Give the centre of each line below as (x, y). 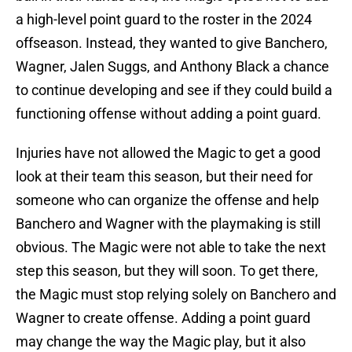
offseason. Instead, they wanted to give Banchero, (172, 43)
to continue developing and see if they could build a (174, 90)
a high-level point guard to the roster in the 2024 (164, 20)
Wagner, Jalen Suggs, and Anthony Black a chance (172, 67)
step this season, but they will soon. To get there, (167, 271)
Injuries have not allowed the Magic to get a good (168, 153)
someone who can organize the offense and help (167, 200)
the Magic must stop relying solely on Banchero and (176, 295)
